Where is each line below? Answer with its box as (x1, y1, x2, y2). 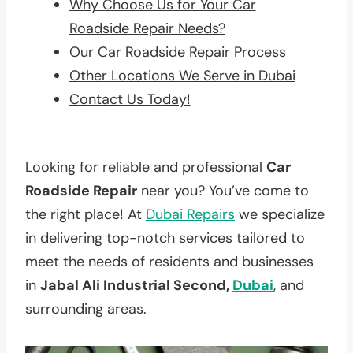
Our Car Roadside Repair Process (69, 42, 286, 61)
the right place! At (25, 204, 146, 224)
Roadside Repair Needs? (69, 18, 225, 38)
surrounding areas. (25, 299, 147, 318)
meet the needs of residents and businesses (25, 251, 314, 271)
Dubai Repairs (146, 204, 235, 224)
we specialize (235, 204, 325, 224)
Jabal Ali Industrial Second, (40, 275, 232, 295)
